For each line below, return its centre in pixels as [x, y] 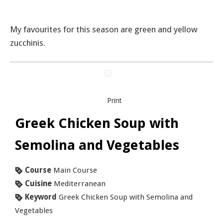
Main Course [75, 170]
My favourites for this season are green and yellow [104, 29]
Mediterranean [80, 183]
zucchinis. [28, 43]
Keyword [41, 197]
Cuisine [38, 183]
